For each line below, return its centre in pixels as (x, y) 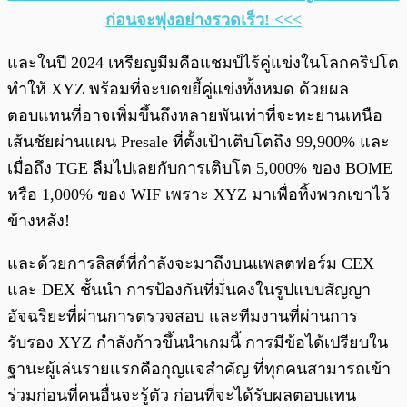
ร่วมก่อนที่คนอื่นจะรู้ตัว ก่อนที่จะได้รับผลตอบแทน (182, 396)
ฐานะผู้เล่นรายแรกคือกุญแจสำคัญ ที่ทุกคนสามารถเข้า (199, 369)
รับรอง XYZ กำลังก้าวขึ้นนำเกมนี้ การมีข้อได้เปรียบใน (198, 343)
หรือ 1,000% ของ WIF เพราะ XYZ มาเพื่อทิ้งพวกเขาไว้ (199, 195)
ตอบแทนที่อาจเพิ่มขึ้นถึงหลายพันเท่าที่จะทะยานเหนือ (195, 116)
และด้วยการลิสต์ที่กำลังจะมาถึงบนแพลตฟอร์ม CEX (191, 264)
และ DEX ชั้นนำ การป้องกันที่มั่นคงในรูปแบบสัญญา (189, 290)
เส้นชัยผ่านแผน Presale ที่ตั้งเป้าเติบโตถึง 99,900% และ (199, 142)
